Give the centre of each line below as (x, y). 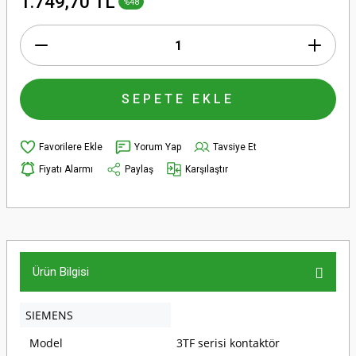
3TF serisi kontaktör (228, 343)
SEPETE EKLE (178, 99)
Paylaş (139, 169)
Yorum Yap (158, 147)
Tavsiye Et (235, 147)
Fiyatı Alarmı (66, 169)
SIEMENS (49, 315)
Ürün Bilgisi (61, 272)
